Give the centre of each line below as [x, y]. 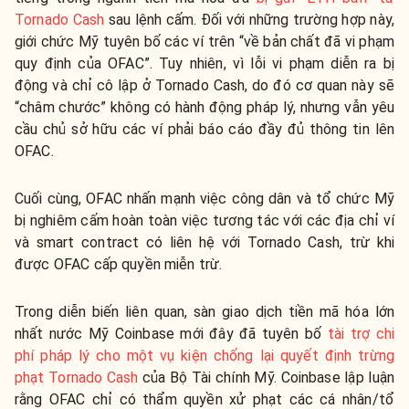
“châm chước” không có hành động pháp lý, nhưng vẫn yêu [204, 108]
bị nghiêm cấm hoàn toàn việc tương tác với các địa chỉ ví [204, 221]
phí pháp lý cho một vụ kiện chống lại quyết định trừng [204, 356]
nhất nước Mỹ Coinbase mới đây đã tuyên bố [171, 334]
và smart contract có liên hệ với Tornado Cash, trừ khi [204, 243]
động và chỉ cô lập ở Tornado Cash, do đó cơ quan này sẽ [204, 86]
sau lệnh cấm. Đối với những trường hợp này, [249, 20]
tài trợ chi [361, 334]
